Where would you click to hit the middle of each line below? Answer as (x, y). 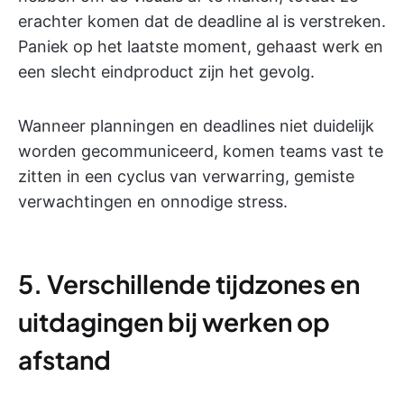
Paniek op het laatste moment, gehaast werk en (201, 46)
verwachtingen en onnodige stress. (153, 202)
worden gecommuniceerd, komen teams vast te (201, 151)
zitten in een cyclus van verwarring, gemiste (186, 176)
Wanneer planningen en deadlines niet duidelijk (196, 126)
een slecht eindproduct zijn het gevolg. (166, 72)
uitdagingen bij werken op (174, 321)
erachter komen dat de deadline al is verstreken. (202, 21)
